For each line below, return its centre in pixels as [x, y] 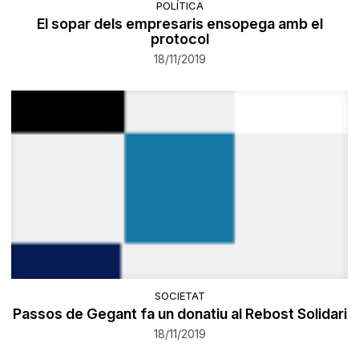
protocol [179, 38]
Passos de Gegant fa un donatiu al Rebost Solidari [179, 313]
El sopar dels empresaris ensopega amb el [179, 23]
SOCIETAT [179, 295]
